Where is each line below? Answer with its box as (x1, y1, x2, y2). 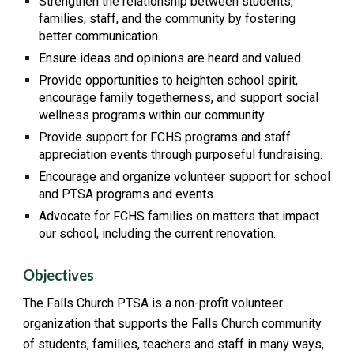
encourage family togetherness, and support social (39, 89, 319, 105)
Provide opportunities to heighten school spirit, (39, 72, 299, 88)
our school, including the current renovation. (39, 225, 277, 241)
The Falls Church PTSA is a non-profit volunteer (23, 296, 284, 311)
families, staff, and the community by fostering (39, 10, 296, 26)
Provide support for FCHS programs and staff (39, 129, 292, 145)
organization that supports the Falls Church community (23, 316, 322, 332)
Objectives (23, 266, 95, 284)
